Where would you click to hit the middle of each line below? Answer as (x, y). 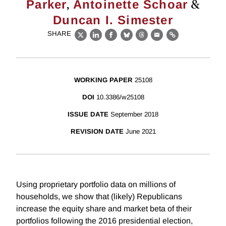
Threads (157, 40)
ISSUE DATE (88, 115)
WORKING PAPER (103, 80)
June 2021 (140, 132)
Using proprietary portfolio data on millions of (96, 185)
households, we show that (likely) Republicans (99, 197)
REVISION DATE (97, 132)
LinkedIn (112, 40)
